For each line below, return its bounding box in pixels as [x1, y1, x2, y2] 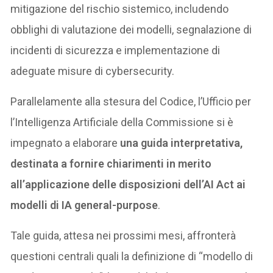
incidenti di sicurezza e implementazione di [10, 43, 221, 57]
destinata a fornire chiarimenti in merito [10, 157, 212, 170]
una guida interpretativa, [118, 136, 243, 149]
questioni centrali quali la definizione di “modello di [10, 249, 253, 263]
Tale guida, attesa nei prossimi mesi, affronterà [10, 229, 236, 242]
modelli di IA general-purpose [10, 198, 158, 211]
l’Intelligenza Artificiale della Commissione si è [10, 115, 234, 129]
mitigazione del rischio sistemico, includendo [10, 2, 229, 15]
